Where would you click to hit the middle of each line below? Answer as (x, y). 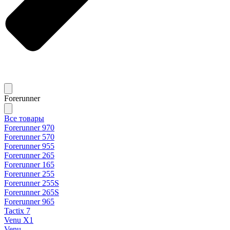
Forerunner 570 (29, 137)
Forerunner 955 (29, 146)
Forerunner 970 (29, 128)
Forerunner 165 (29, 165)
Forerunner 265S (32, 193)
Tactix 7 (17, 211)
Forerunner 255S (32, 183)
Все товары (24, 119)
